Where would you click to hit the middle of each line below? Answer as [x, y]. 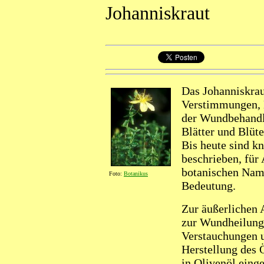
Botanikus [136, 174]
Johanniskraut [158, 13]
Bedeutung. [209, 186]
